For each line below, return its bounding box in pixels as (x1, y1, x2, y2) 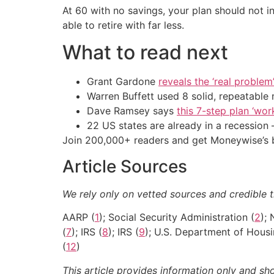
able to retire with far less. (62, 19, 184, 32)
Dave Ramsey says (87, 105, 177, 117)
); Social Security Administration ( (99, 211, 254, 224)
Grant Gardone (87, 75, 158, 88)
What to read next (62, 40, 228, 65)
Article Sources (62, 155, 187, 177)
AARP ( (62, 211, 95, 224)
